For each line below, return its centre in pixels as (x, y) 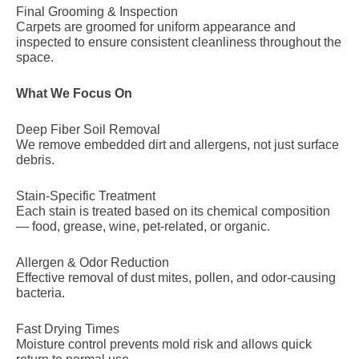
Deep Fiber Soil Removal (88, 129)
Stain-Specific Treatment (86, 196)
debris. (35, 160)
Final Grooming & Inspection (97, 12)
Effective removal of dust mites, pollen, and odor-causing (176, 278)
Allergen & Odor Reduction (93, 262)
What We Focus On (74, 93)
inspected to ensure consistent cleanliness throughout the (179, 42)
